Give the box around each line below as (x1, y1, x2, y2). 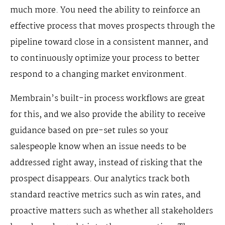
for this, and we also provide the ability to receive (10, 108, 205, 122)
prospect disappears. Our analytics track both (10, 172, 190, 186)
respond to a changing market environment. (10, 68, 187, 82)
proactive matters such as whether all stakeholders (10, 204, 213, 218)
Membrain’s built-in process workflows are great (10, 92, 205, 106)
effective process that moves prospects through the (10, 20, 215, 34)
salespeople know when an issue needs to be (10, 140, 186, 154)
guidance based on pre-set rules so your (10, 124, 168, 138)
